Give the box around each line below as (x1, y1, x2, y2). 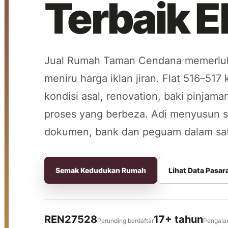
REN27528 (44, 213, 97, 225)
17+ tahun (154, 213, 203, 225)
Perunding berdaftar (97, 217, 154, 224)
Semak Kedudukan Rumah (55, 166, 146, 175)
